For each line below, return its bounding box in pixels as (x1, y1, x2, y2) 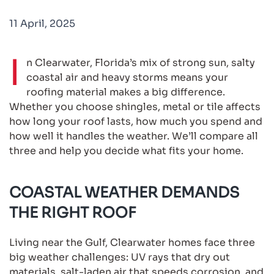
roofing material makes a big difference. (26, 85, 225, 98)
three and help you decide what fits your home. (9, 144, 243, 157)
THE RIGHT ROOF (9, 203, 136, 222)
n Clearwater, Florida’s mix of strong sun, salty (26, 56, 255, 69)
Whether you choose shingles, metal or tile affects (9, 100, 261, 113)
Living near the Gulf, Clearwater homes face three (9, 235, 255, 249)
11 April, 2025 (9, 17, 75, 30)
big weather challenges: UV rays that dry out (9, 250, 230, 264)
